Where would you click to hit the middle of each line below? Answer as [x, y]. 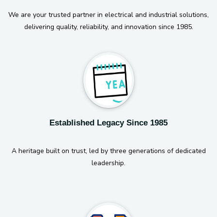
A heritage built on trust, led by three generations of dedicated [108, 151]
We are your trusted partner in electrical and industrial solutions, [108, 15]
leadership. [108, 163]
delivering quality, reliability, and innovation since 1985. [108, 27]
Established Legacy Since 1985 [108, 123]
